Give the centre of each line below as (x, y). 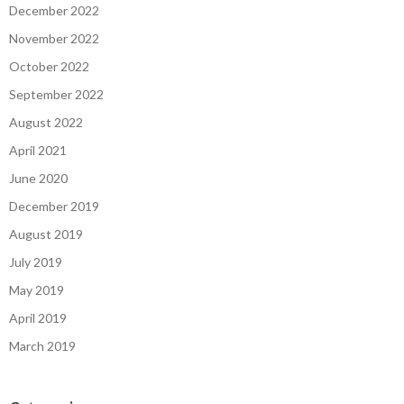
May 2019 (37, 290)
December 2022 (54, 11)
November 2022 (54, 39)
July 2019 (36, 262)
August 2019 (46, 234)
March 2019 (42, 346)
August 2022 (46, 123)
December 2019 (54, 207)
